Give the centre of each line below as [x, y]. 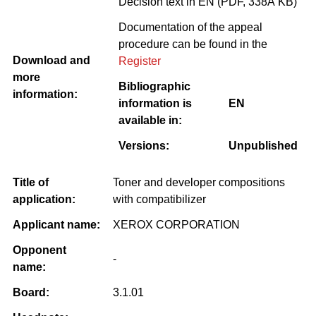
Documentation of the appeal [190, 27]
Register [140, 61]
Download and [51, 60]
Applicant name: [56, 224]
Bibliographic [154, 86]
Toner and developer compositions [199, 182]
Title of [31, 182]
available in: [150, 120]
